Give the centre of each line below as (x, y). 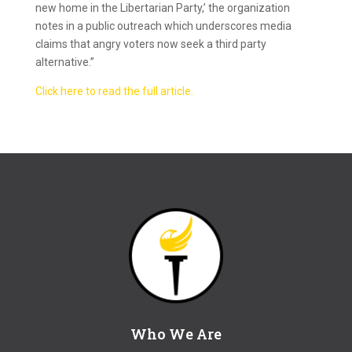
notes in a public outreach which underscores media (163, 26)
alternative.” (64, 62)
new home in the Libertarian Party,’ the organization (162, 8)
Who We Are (176, 334)
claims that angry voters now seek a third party (150, 44)
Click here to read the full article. (114, 91)
